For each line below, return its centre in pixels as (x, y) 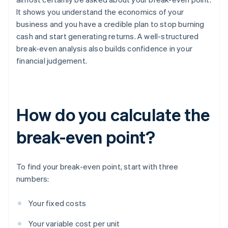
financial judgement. (52, 61)
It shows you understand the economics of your (100, 12)
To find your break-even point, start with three (97, 167)
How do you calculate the (113, 115)
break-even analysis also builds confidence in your (105, 49)
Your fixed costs (58, 203)
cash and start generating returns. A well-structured (108, 36)
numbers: (33, 179)
